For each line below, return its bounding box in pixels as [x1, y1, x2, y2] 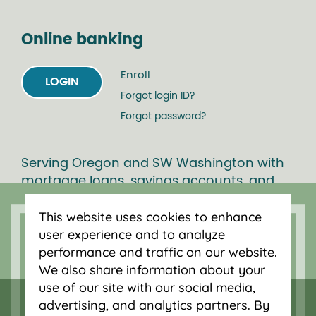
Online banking [21, 31, 143, 47]
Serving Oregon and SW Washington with [21, 157, 284, 170]
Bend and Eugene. [21, 209, 136, 223]
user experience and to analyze [38, 226, 225, 243]
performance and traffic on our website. [38, 243, 277, 260]
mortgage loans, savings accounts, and [21, 174, 274, 188]
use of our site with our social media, [38, 279, 255, 296]
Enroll [121, 69, 150, 80]
